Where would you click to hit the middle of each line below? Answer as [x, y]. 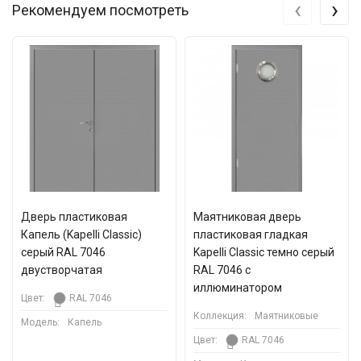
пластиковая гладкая [251, 234]
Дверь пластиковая [74, 217]
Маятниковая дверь [247, 217]
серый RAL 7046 [63, 252]
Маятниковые [286, 316]
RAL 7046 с [222, 270]
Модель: [40, 322]
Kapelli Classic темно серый [264, 252]
